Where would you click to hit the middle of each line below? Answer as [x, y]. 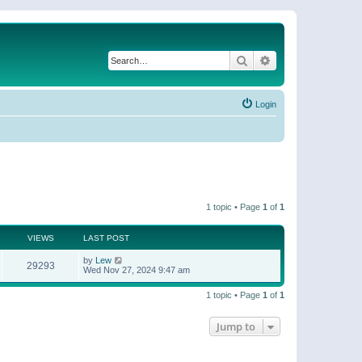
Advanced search [314, 60]
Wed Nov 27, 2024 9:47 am [137, 269]
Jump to [236, 326]
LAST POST [106, 238]
